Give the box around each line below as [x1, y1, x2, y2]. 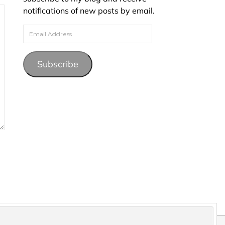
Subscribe [37, 58, 78, 70]
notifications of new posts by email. [23, 6, 155, 16]
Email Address [23, 25, 77, 35]
